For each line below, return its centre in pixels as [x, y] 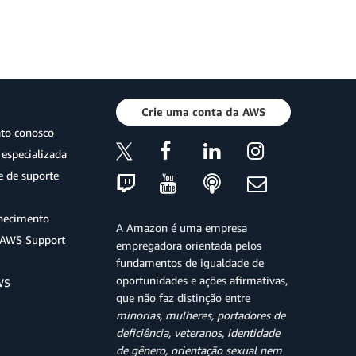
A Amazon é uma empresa [182, 228]
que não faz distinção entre [183, 298]
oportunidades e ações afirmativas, [202, 281]
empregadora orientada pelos [189, 246]
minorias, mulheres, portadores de [201, 315]
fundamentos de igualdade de [190, 263]
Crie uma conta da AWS [203, 112]
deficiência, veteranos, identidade [198, 333]
